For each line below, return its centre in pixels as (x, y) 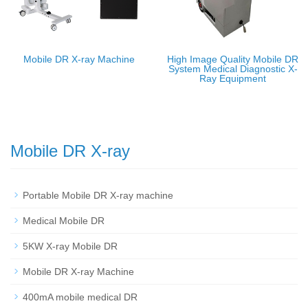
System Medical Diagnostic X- (233, 69)
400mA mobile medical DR (80, 297)
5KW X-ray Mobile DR (70, 246)
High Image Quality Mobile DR (233, 59)
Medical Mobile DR (64, 221)
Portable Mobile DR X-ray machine (98, 195)
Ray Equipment (233, 78)
